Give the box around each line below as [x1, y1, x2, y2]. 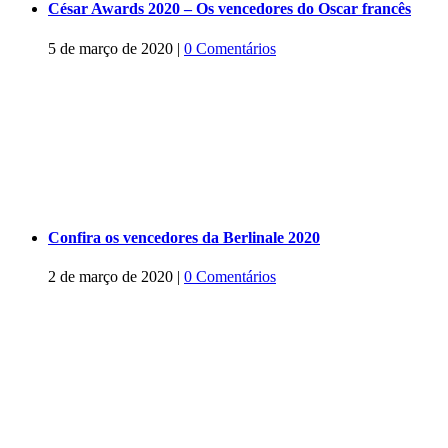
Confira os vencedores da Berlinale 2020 [48, 228, 320, 246]
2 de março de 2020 [48, 268, 173, 286]
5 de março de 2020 [48, 39, 173, 57]
